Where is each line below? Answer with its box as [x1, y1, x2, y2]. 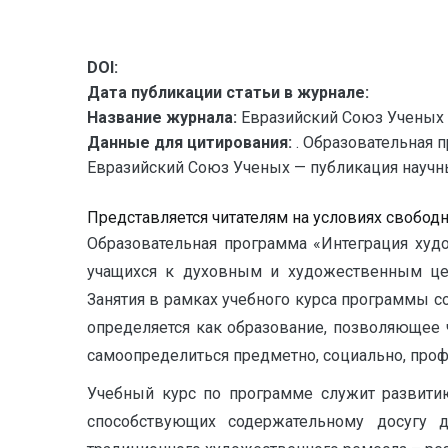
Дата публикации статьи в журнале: [87, 83, 369, 102]
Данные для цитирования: [87, 133, 296, 152]
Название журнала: [87, 108, 237, 127]
